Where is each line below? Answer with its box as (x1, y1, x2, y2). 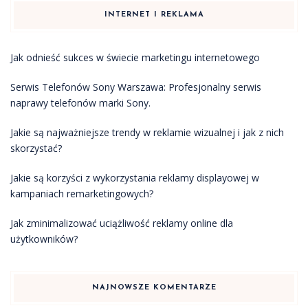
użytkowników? (10, 232, 78, 245)
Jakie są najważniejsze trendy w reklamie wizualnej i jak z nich (10, 125, 284, 139)
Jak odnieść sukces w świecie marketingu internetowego (10, 50, 260, 64)
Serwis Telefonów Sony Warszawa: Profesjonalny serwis (10, 80, 261, 93)
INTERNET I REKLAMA (104, 10, 204, 19)
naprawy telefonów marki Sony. (10, 96, 151, 109)
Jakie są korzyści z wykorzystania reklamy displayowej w (10, 170, 259, 184)
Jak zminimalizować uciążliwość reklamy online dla (10, 216, 233, 230)
